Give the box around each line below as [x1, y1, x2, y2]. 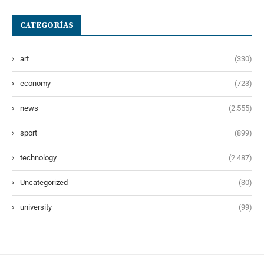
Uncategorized [20, 177, 68, 187]
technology [20, 153, 57, 162]
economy [20, 78, 51, 88]
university [20, 202, 52, 212]
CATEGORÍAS [20, 19, 74, 31]
